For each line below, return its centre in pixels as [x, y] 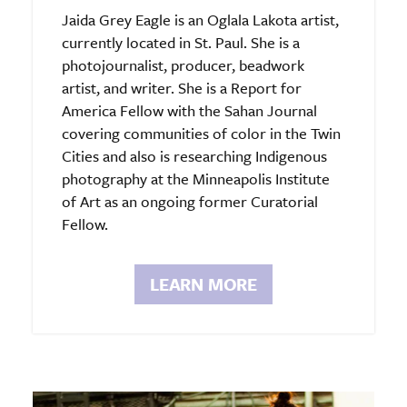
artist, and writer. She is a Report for [182, 88]
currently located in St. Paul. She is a [181, 43]
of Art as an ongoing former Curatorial [190, 202]
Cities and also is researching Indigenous [194, 156]
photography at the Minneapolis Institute [196, 179]
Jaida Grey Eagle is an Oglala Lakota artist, [200, 20]
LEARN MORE [203, 284]
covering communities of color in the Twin [201, 134]
